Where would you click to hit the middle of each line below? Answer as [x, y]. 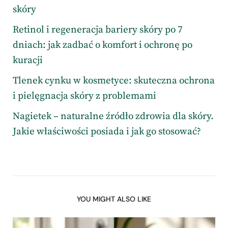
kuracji [28, 61]
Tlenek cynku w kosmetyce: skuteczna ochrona [114, 81]
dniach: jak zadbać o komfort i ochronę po [103, 45]
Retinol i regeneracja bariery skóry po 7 [98, 30]
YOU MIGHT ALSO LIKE [114, 199]
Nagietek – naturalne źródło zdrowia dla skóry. [113, 117]
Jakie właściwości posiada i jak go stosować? [107, 132]
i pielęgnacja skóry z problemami [84, 96]
